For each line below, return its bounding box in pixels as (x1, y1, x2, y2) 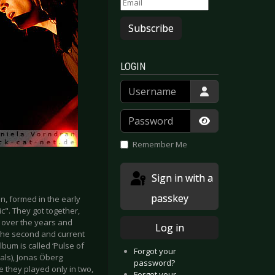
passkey (150, 191, 188, 205)
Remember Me (132, 139, 187, 150)
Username (120, 79, 159, 91)
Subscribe (128, 21, 174, 36)
